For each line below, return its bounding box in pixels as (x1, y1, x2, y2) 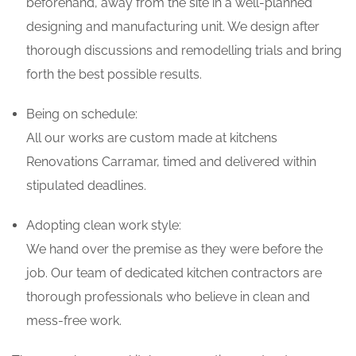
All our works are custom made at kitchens (26, 130, 277, 146)
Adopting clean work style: (26, 218, 181, 234)
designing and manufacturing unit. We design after (26, 19, 319, 35)
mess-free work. (26, 313, 122, 329)
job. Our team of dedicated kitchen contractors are (26, 265, 322, 281)
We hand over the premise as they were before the (26, 242, 323, 257)
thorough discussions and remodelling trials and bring (26, 43, 342, 59)
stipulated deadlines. (26, 178, 146, 194)
